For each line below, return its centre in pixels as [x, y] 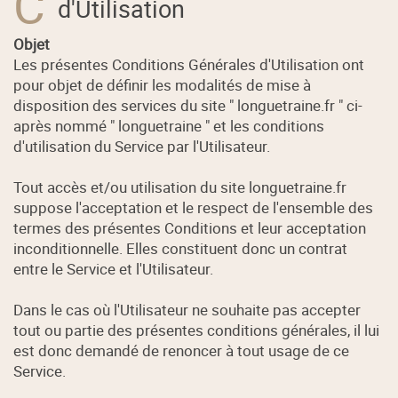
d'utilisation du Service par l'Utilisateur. [142, 147]
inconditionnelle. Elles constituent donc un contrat [181, 249]
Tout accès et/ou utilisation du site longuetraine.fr [180, 187]
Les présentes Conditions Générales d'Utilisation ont [189, 65]
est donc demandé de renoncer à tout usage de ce [182, 351]
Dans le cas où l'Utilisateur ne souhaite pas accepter [187, 310]
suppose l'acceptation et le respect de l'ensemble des [194, 208]
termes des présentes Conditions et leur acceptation [190, 228]
